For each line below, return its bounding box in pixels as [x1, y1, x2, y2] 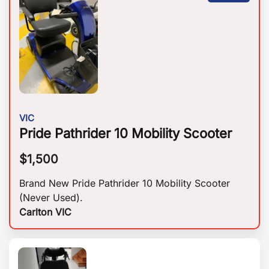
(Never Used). [19, 192, 83, 204]
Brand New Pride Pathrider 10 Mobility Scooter [19, 177, 230, 190]
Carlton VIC [19, 206, 71, 219]
